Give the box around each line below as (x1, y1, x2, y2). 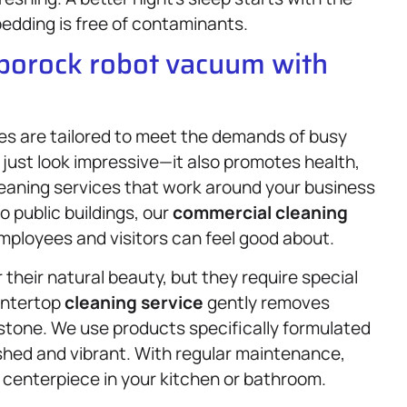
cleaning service (65, 290, 203, 314)
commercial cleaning (173, 201, 348, 225)
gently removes (203, 290, 330, 314)
